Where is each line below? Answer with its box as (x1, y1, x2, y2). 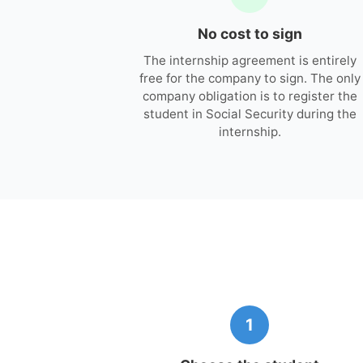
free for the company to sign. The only (139, 70, 361, 86)
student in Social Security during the (143, 105, 357, 122)
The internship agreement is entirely (143, 52, 357, 68)
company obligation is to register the (142, 88, 357, 104)
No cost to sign (197, 24, 302, 42)
